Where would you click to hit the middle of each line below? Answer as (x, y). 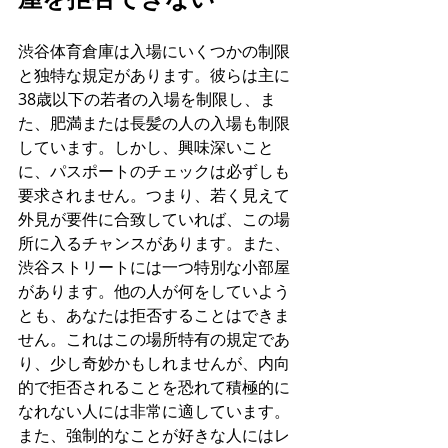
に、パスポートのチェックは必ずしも (154, 171)
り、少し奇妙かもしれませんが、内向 (154, 363)
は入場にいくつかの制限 (202, 51)
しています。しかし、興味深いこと (146, 147)
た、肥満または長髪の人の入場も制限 (154, 123)
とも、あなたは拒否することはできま (154, 315)
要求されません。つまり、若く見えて (154, 195)
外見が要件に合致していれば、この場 (154, 219)
